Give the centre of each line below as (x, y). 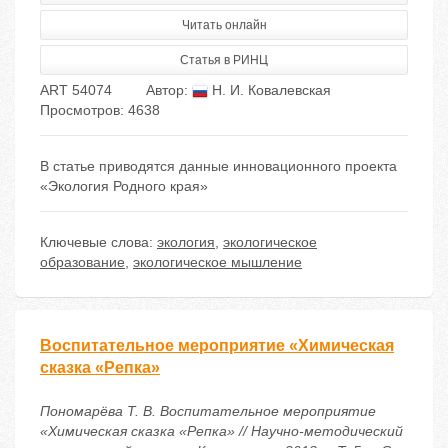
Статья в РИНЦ (224, 60)
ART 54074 (76, 90)
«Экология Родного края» (124, 186)
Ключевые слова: (98, 242)
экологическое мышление (217, 262)
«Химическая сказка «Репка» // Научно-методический (221, 431)
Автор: (169, 90)
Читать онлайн (224, 25)
